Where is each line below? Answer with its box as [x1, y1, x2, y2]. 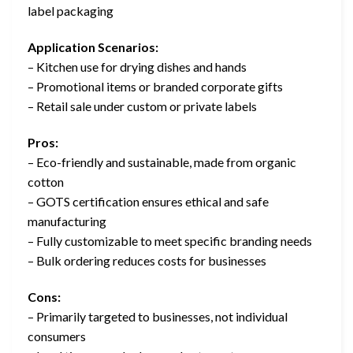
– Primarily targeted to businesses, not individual [28, 308, 288, 324]
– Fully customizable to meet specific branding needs [28, 232, 312, 248]
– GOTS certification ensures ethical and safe [28, 193, 269, 209]
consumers [28, 328, 86, 344]
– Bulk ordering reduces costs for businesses [28, 252, 266, 268]
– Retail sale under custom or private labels [28, 98, 257, 113]
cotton [28, 173, 64, 189]
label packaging [28, 3, 113, 19]
